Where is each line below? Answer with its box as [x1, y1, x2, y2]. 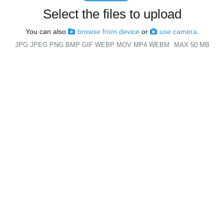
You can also [25, 27, 68, 35]
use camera [159, 27, 197, 35]
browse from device [77, 27, 139, 35]
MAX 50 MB [173, 41, 209, 48]
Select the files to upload [42, 6, 181, 21]
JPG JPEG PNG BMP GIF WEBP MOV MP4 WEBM [14, 41, 169, 48]
